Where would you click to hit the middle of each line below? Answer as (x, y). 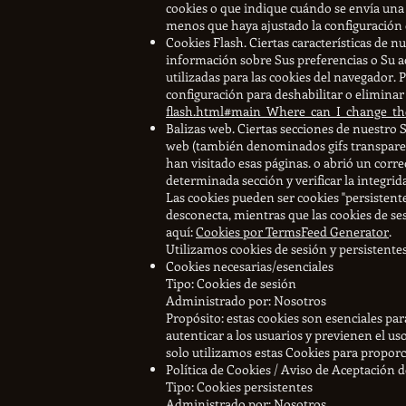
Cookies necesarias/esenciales (250, 266)
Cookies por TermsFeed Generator (292, 231)
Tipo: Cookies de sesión (231, 283)
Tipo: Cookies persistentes (239, 386)
